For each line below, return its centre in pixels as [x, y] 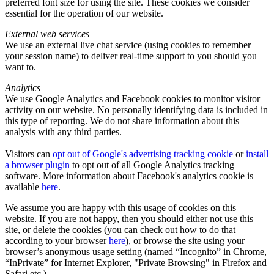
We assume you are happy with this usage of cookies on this [120, 208]
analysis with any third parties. [63, 132]
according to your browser [57, 241]
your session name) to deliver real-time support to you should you [131, 56]
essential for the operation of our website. [84, 13]
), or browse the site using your [185, 241]
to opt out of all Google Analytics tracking [152, 165]
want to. [20, 67]
